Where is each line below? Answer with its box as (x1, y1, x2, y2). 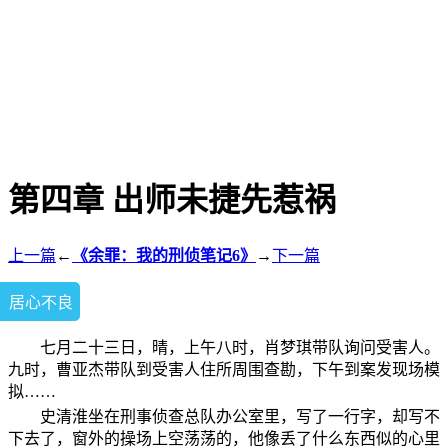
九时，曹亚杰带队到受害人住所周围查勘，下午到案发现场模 (8, 360, 440, 378)
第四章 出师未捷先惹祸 (8, 182, 336, 219)
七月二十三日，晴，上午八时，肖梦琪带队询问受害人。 (40, 338, 440, 356)
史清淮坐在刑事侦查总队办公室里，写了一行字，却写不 (40, 407, 440, 425)
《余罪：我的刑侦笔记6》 (72, 246, 256, 264)
